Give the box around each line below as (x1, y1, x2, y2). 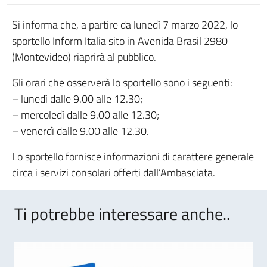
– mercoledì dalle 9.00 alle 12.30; (12, 107, 159, 123)
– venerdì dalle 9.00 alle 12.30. (12, 123, 149, 139)
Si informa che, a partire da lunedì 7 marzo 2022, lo (12, 17, 238, 33)
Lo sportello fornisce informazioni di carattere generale (12, 148, 254, 164)
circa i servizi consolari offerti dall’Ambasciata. (12, 164, 215, 181)
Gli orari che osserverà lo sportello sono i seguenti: (12, 74, 232, 91)
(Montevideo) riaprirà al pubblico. (12, 49, 156, 65)
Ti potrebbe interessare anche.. (14, 201, 230, 226)
